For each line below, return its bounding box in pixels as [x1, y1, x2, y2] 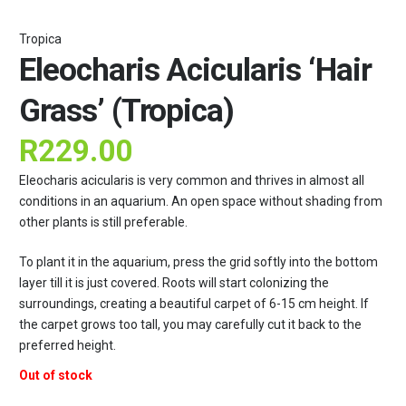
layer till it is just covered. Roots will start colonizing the [19, 275, 329, 291]
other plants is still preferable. [19, 215, 188, 230]
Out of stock [19, 368, 92, 383]
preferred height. [19, 338, 116, 353]
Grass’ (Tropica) [19, 92, 235, 130]
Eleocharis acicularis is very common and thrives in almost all [19, 173, 364, 188]
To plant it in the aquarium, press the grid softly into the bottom [19, 255, 378, 270]
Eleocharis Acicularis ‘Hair [19, 52, 372, 89]
